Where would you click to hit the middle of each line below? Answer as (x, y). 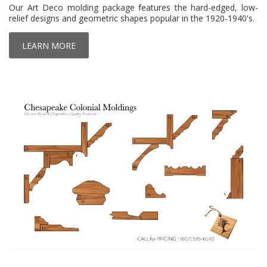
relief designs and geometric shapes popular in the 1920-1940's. (132, 18)
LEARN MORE (49, 45)
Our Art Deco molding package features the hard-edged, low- (133, 7)
